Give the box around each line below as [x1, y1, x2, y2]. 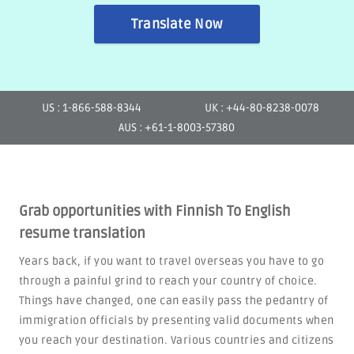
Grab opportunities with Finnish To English [18, 202, 291, 220]
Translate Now [131, 16, 223, 32]
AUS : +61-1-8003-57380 [119, 121, 235, 134]
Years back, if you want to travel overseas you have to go [18, 254, 325, 268]
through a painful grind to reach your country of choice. [18, 274, 318, 288]
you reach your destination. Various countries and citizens [18, 333, 334, 347]
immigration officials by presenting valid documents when [18, 314, 334, 327]
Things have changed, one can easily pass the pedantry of [18, 294, 329, 307]
